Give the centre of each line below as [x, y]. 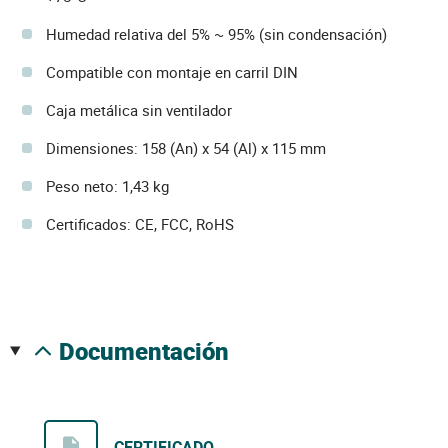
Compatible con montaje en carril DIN [172, 71]
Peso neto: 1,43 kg [107, 185]
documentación [151, 350]
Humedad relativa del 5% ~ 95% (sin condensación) [216, 33]
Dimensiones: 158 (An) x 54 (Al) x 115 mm [186, 147]
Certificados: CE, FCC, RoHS [140, 223]
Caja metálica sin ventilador [139, 109]
